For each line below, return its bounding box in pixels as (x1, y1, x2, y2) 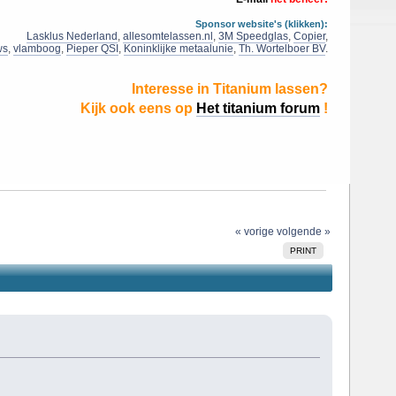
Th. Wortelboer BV (239, 42, 325, 55)
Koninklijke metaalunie (124, 42, 233, 55)
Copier (293, 30, 325, 42)
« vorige (234, 225, 274, 239)
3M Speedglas (218, 30, 288, 42)
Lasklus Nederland (27, 30, 118, 42)
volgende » (276, 225, 331, 239)
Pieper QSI (66, 42, 118, 55)
